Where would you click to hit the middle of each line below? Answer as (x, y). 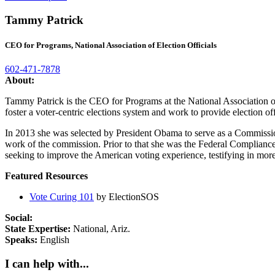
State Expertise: (39, 229)
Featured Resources (46, 176)
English (55, 240)
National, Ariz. (102, 229)
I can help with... (47, 263)
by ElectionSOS (126, 197)
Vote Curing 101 (62, 197)
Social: (19, 218)
